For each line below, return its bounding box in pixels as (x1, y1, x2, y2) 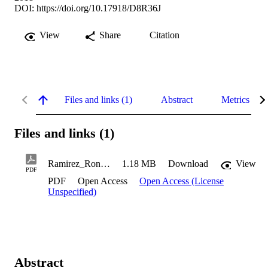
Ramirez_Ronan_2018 (100, 159, 110, 169)
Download (168, 159, 208, 169)
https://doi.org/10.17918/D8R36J (36, 2, 161, 13)
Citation (150, 29, 179, 40)
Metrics (221, 94, 249, 105)
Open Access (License (139, 176, 224, 187)
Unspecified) (48, 187, 96, 197)
